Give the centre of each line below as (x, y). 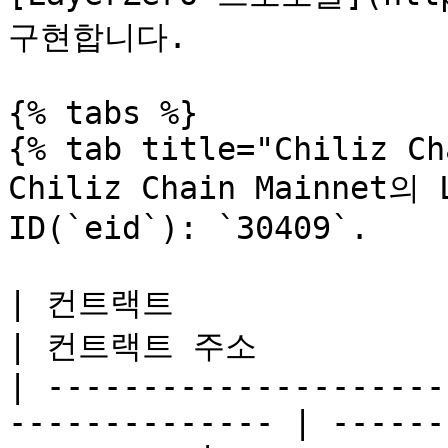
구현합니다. (97, 37)
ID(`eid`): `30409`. (188, 228)
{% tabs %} (103, 113)
